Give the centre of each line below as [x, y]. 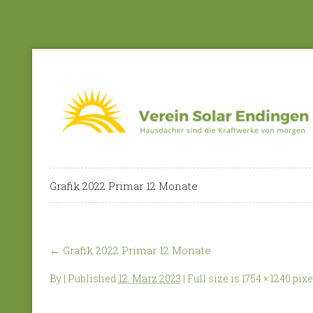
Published [92, 279]
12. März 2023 [150, 279]
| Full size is [211, 279]
